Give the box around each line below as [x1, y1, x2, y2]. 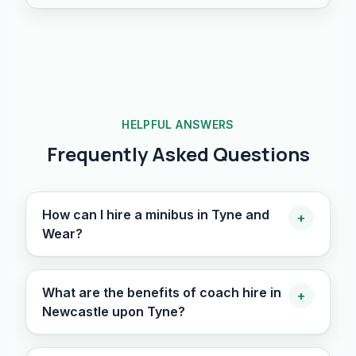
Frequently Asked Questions [46, 141, 310, 167]
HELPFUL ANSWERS [122, 118, 234, 131]
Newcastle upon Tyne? [42, 304, 185, 319]
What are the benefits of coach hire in [42, 284, 281, 300]
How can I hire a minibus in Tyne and [42, 207, 269, 222]
